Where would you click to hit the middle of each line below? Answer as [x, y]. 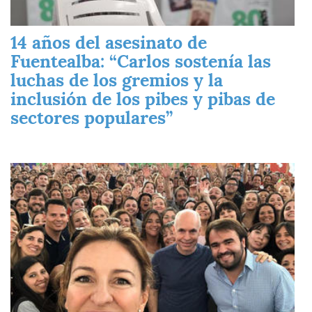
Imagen [27, 169]
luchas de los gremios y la [117, 80]
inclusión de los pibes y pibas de [143, 99]
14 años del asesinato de [109, 42]
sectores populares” [92, 117]
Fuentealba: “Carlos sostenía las [141, 61]
